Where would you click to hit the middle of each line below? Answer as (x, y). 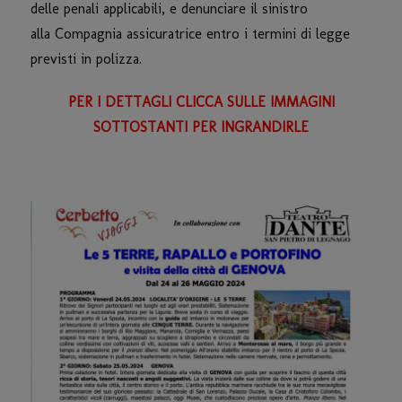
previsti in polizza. (86, 58)
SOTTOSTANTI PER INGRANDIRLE (201, 127)
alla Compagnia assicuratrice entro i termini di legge (190, 33)
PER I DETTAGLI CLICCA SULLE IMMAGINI (201, 101)
